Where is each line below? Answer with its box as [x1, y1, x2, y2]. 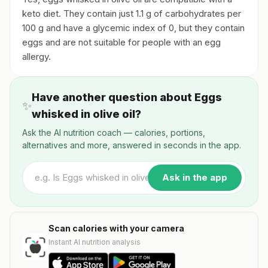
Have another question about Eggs [32, 91, 222, 103]
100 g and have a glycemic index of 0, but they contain [22, 22, 245, 33]
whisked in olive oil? [32, 108, 141, 120]
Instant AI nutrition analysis [48, 237, 141, 246]
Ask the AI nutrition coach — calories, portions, [22, 127, 205, 138]
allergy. [22, 51, 51, 62]
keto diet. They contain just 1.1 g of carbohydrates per [22, 8, 241, 19]
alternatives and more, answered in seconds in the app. [22, 140, 241, 150]
